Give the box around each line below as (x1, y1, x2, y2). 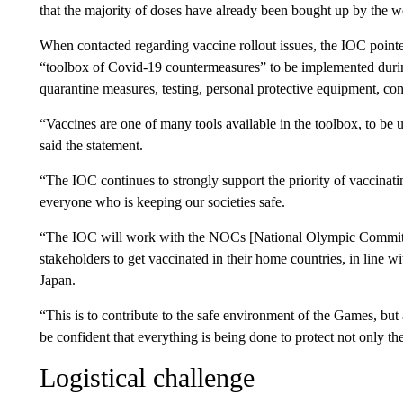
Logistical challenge (39, 362, 255, 392)
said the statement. (39, 137, 143, 153)
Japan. (39, 272, 76, 288)
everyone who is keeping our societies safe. (39, 193, 285, 210)
